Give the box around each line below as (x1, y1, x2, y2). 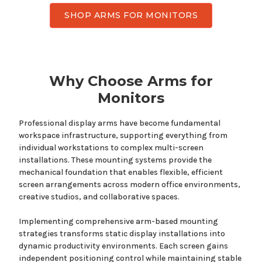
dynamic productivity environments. (19, 241, 159, 251)
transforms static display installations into (58, 229, 225, 239)
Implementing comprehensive (19, 216, 136, 227)
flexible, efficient (160, 167, 223, 178)
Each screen (159, 241, 205, 251)
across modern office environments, (101, 180, 240, 190)
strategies (19, 229, 58, 239)
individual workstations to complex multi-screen (19, 143, 204, 153)
